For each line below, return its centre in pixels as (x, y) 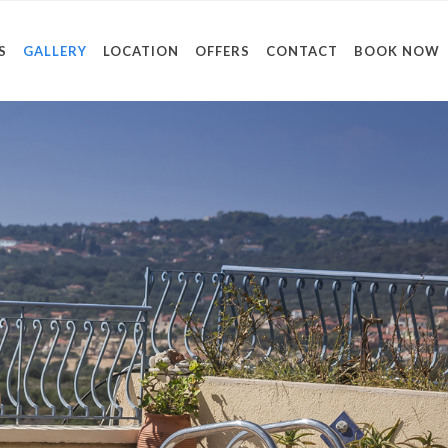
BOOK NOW (397, 51)
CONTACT (302, 51)
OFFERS (222, 51)
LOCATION (141, 51)
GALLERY (55, 51)
